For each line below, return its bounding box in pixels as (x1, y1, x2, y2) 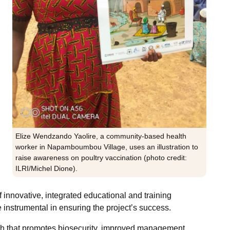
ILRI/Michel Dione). (15, 164, 78, 173)
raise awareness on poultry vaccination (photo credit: (15, 154, 187, 162)
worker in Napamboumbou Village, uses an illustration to (15, 143, 198, 151)
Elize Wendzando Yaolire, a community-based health (15, 132, 186, 141)
